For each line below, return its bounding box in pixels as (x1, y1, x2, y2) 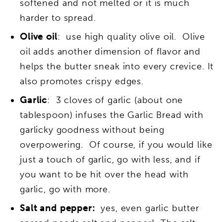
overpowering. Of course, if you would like (20, 139, 213, 150)
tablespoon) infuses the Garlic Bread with (20, 109, 204, 120)
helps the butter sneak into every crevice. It (20, 60, 214, 72)
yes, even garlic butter (101, 202, 199, 214)
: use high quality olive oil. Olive (57, 31, 206, 42)
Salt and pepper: (20, 202, 101, 214)
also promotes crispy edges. (20, 75, 144, 87)
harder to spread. (20, 12, 96, 23)
